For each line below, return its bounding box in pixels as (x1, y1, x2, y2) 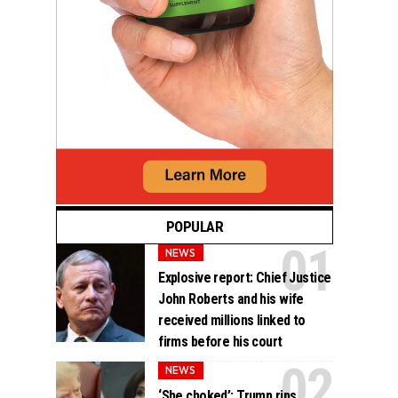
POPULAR (165, 218, 224, 236)
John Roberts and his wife (158, 291, 304, 308)
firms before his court (158, 333, 283, 351)
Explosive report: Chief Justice (158, 269, 331, 287)
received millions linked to (158, 312, 306, 330)
